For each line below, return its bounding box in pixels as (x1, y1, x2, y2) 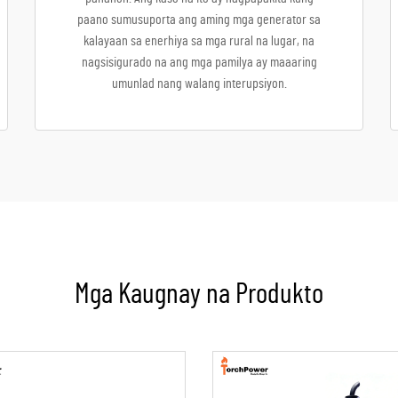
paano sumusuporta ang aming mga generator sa (77, 12, 321, 27)
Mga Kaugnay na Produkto (75, 280, 323, 308)
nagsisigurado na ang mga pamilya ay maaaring (81, 55, 317, 69)
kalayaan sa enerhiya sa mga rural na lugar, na (84, 34, 314, 48)
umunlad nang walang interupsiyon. (111, 76, 287, 91)
